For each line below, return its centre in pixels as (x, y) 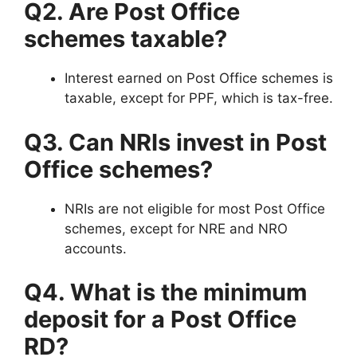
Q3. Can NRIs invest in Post (175, 142)
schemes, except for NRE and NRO (176, 228)
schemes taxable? (126, 39)
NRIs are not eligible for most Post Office (195, 208)
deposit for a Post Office (160, 320)
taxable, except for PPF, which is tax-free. (199, 98)
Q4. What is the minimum (165, 292)
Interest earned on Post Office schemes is (199, 78)
